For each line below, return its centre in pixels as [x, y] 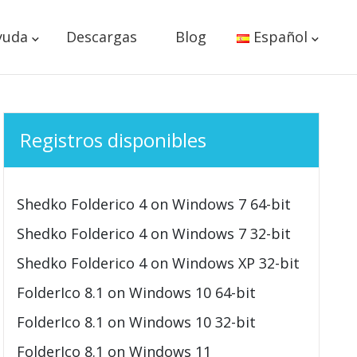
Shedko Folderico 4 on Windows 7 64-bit [154, 204]
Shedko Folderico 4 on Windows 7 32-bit [154, 233]
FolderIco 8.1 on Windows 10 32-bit [137, 322]
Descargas [101, 37]
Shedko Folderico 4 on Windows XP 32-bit [159, 263]
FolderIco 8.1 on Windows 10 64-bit [137, 292]
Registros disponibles [114, 140]
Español [280, 37]
